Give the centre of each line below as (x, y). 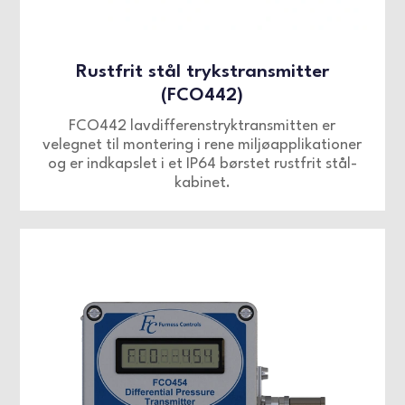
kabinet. (202, 183)
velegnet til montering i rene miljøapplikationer (202, 145)
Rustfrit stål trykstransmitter (202, 72)
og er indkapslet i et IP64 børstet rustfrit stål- (202, 164)
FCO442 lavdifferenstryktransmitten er (202, 126)
